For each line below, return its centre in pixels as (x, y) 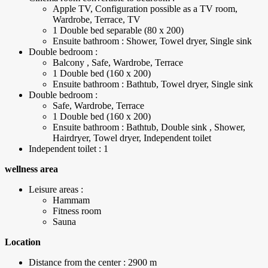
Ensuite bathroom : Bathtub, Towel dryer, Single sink (153, 84)
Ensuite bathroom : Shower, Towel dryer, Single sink (152, 41)
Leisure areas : (56, 190)
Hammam (71, 200)
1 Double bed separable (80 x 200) (118, 31)
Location (23, 242)
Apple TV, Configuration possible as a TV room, (145, 9)
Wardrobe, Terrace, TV (97, 20)
